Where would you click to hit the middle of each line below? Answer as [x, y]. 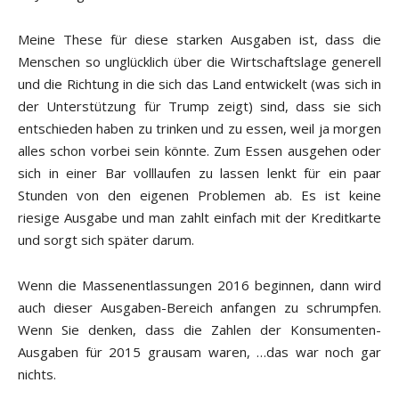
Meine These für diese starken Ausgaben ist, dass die [199, 40]
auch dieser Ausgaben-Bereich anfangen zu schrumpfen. [199, 308]
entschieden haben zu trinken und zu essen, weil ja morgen [199, 129]
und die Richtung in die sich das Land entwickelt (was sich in [199, 84]
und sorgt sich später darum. [106, 240]
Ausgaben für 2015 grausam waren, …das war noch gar [199, 352]
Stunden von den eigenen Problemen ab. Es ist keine [199, 195]
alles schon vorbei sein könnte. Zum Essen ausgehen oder [199, 151]
